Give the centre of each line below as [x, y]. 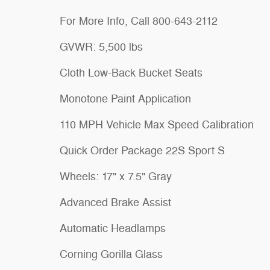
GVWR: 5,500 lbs [101, 47]
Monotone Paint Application [125, 99]
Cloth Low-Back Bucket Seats [131, 73]
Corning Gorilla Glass [111, 254]
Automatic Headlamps [113, 228]
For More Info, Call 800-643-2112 [139, 21]
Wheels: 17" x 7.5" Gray [116, 177]
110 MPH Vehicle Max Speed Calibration [157, 125]
